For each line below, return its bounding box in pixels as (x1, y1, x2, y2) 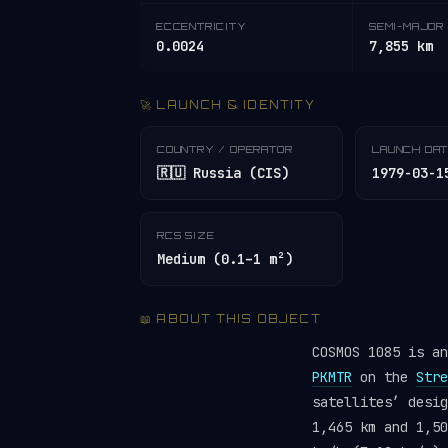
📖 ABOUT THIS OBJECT (140, 312, 321, 326)
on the (352, 368, 416, 386)
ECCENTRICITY (156, 20, 247, 32)
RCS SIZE (157, 229, 215, 241)
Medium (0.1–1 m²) (157, 250, 293, 268)
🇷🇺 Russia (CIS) (157, 164, 289, 182)
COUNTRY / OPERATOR (157, 143, 293, 155)
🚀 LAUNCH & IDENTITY (140, 98, 315, 112)
